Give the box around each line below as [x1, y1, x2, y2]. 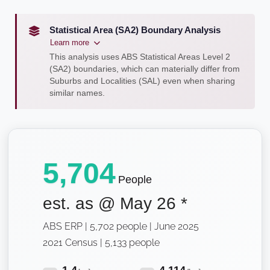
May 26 [120, 193, 176, 213]
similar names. [49, 88, 105, 98]
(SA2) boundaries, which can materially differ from [49, 64, 240, 74]
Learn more [50, 37, 89, 47]
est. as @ [43, 193, 120, 213]
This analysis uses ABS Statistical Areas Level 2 [49, 52, 230, 61]
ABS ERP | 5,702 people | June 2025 [43, 220, 199, 232]
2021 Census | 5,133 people [43, 236, 160, 248]
